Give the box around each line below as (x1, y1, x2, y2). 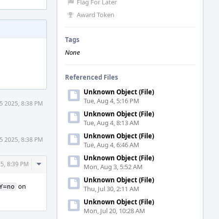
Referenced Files (65, 73, 118, 82)
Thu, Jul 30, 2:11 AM (84, 184, 139, 193)
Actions (36, 169, 64, 180)
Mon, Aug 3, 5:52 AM (84, 162, 143, 171)
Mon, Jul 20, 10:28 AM (84, 206, 145, 215)
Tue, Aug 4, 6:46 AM (84, 140, 139, 149)
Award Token (77, 10, 114, 19)
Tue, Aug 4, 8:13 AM (84, 118, 139, 127)
